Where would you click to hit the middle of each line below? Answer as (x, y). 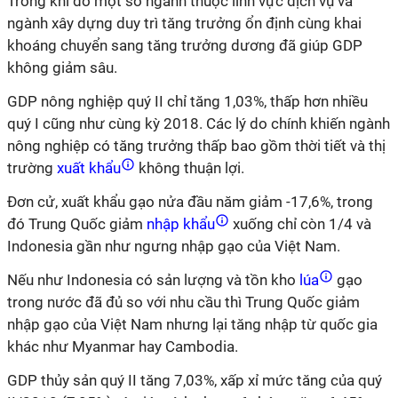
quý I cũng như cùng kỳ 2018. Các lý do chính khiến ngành (199, 123)
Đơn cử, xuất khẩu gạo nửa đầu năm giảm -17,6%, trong (190, 202)
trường (30, 168)
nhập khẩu (181, 224)
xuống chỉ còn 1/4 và (300, 224)
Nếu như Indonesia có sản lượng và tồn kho (151, 280)
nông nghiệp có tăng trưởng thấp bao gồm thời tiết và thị (196, 146)
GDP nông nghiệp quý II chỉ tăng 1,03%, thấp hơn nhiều (187, 101)
